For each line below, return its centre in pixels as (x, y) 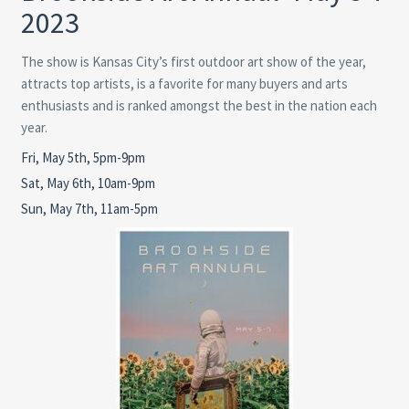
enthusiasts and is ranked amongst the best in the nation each (199, 105)
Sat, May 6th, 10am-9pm (88, 183)
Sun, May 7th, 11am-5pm (89, 208)
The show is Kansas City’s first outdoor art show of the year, (193, 61)
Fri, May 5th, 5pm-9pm (83, 157)
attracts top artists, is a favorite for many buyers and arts (184, 83)
